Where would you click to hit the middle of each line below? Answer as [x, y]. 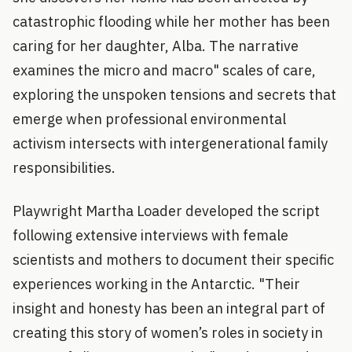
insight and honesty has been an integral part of [169, 308]
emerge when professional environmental [149, 119]
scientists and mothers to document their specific [173, 259]
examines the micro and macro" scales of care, [164, 70]
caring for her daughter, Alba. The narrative [156, 46]
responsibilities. [64, 167]
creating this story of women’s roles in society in [168, 332]
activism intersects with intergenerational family [170, 143]
